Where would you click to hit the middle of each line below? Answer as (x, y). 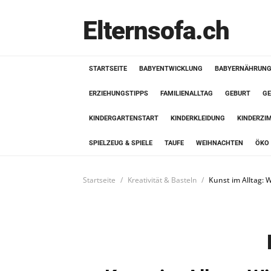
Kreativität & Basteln (162, 180)
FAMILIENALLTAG (187, 93)
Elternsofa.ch (156, 31)
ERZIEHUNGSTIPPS (119, 93)
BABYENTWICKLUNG (171, 69)
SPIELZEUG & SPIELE (121, 143)
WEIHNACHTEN (220, 143)
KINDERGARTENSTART (124, 118)
